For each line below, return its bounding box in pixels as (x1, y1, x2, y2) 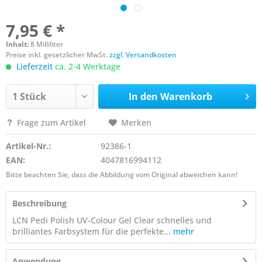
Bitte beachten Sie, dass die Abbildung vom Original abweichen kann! (6, 170, 237, 180)
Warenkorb (160, 90, 212, 103)
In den (128, 90, 158, 103)
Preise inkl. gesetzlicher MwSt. (6, 50, 109, 60)
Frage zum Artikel (15, 117, 88, 128)
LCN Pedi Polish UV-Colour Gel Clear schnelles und (12, 215, 212, 226)
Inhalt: (6, 39, 30, 49)
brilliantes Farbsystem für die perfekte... (12, 226, 171, 237)
